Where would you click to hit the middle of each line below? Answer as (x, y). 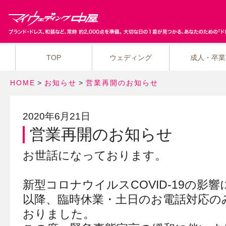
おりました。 (59, 214)
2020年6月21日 (56, 116)
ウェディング (131, 58)
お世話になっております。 (94, 155)
